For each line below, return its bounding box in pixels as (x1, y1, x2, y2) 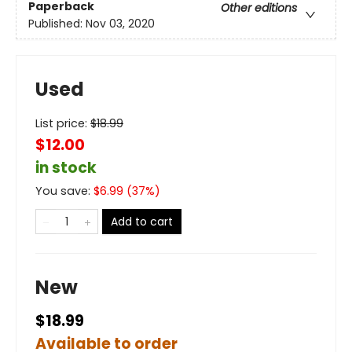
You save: (35, 182, 93, 199)
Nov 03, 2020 (86, 15, 155, 31)
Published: (28, 15, 86, 31)
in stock (35, 156, 97, 178)
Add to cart (111, 213, 173, 229)
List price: (35, 115, 90, 131)
